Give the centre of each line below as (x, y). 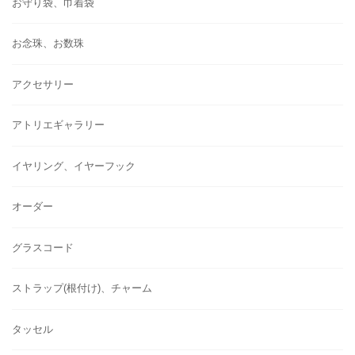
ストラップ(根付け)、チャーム (82, 288)
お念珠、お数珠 (48, 44)
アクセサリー (43, 84)
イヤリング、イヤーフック (74, 166)
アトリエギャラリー (58, 125)
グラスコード (43, 247)
